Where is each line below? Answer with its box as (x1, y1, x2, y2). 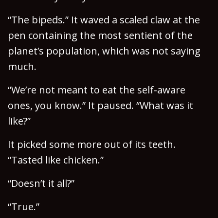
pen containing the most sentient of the (8, 29, 193, 42)
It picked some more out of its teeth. (8, 138, 176, 151)
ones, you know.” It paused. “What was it (8, 99, 193, 112)
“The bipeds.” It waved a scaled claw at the (8, 13, 200, 26)
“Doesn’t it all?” (8, 177, 74, 190)
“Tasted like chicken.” (8, 153, 104, 166)
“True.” (8, 200, 39, 213)
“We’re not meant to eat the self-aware (8, 83, 185, 96)
